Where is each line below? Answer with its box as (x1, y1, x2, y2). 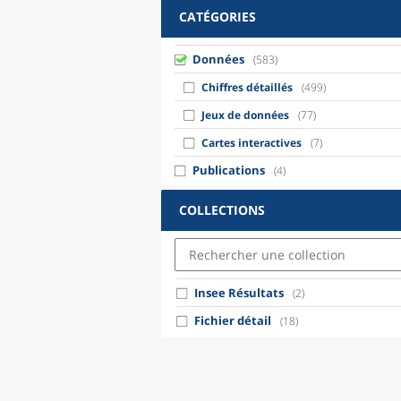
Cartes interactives (201, 135, 302, 150)
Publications (192, 162, 265, 178)
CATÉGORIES (179, 8, 256, 25)
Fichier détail (194, 312, 271, 328)
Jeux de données (201, 107, 289, 123)
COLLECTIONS (179, 201, 265, 218)
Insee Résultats (194, 285, 284, 301)
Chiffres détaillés (201, 80, 293, 95)
